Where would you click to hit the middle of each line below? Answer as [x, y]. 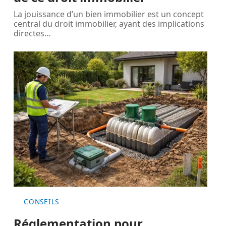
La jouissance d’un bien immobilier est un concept [109, 14]
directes [29, 33]
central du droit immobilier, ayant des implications [109, 23]
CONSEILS [41, 202]
